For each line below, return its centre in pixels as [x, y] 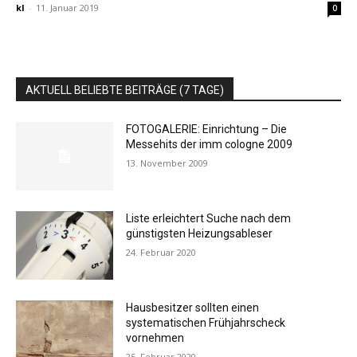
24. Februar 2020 [161, 252]
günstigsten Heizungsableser [200, 233]
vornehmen [155, 337]
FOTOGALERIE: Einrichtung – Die [207, 129]
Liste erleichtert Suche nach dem [209, 218]
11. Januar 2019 [67, 8]
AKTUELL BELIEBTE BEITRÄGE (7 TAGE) [125, 90]
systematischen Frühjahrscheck [206, 322]
